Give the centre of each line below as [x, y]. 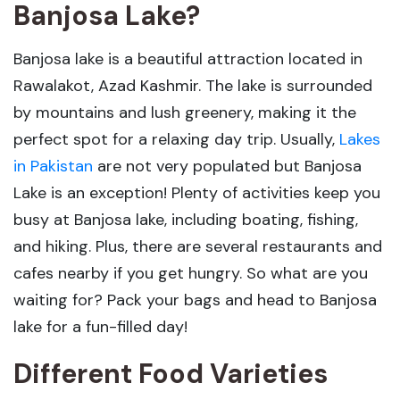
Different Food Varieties [171, 373]
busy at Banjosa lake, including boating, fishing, [186, 219]
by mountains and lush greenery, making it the [185, 112]
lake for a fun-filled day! [100, 326]
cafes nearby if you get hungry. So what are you [191, 273]
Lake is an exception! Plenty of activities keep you [197, 192]
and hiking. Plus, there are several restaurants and [198, 246]
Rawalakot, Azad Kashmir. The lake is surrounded [193, 85]
